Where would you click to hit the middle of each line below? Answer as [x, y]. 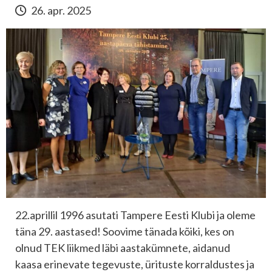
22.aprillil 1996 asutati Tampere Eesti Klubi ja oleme [135, 215]
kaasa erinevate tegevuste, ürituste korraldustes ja [135, 264]
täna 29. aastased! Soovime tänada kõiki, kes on [125, 231]
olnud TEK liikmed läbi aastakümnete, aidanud [123, 247]
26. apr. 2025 [60, 10]
